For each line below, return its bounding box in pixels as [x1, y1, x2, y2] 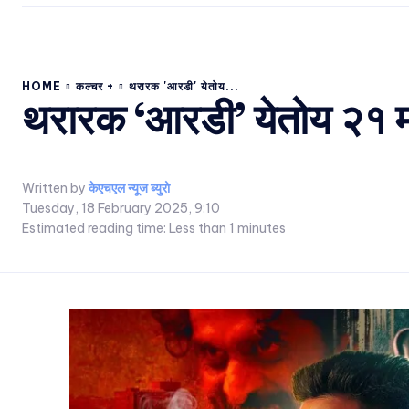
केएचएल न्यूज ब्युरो [89, 180, 170, 196]
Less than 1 [169, 220, 235, 237]
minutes [235, 220, 286, 237]
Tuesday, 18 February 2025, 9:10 [22, 200, 220, 217]
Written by [22, 180, 86, 196]
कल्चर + [76, 79, 114, 93]
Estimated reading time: [22, 220, 169, 237]
